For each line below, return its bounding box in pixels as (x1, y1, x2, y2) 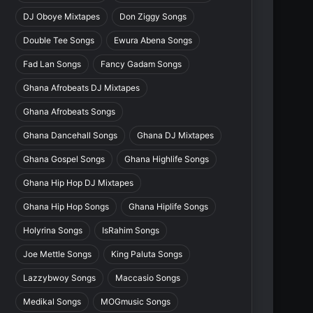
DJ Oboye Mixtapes (23, 11, 101, 22)
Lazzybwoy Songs (23, 272, 96, 284)
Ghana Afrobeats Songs (23, 106, 116, 117)
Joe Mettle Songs (23, 249, 92, 260)
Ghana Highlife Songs (124, 154, 210, 165)
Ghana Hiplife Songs (129, 201, 209, 212)
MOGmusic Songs (101, 296, 171, 307)
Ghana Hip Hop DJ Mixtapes (23, 177, 134, 189)
